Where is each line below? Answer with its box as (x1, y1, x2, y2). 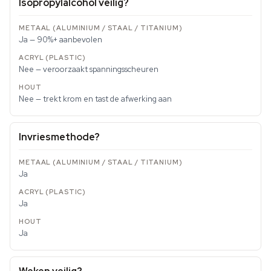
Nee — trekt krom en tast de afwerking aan (19, 94, 172, 105)
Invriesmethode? (19, 131, 100, 144)
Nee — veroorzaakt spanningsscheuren (19, 64, 158, 75)
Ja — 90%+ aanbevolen (19, 34, 102, 45)
